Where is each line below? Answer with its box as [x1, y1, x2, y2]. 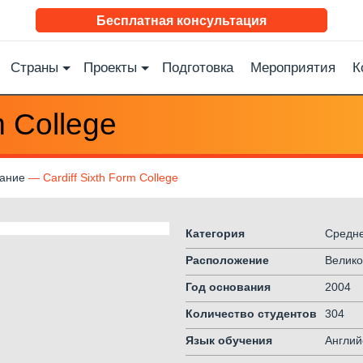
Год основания [186, 280, 271, 293]
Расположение [186, 254, 269, 267]
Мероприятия [250, 60, 335, 75]
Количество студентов [186, 307, 317, 320]
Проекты [83, 60, 137, 75]
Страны [11, 60, 58, 75]
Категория [186, 227, 245, 240]
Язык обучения [186, 334, 272, 347]
